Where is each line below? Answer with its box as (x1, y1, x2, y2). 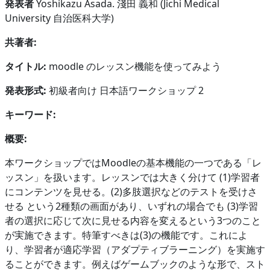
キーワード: (5, 107, 56, 121)
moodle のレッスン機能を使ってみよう (49, 59, 221, 73)
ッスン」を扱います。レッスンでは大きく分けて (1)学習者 (5, 170, 260, 184)
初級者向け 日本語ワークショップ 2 (46, 83, 204, 97)
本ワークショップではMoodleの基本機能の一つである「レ (5, 155, 262, 169)
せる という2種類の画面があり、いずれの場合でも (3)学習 (5, 199, 258, 213)
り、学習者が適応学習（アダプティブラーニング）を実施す (5, 242, 265, 256)
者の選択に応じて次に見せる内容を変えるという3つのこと (5, 213, 261, 227)
